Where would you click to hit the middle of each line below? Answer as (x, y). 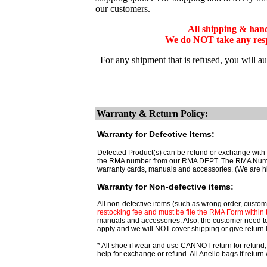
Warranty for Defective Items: (156, 134)
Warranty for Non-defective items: (165, 187)
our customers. (123, 9)
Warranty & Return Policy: (152, 114)
